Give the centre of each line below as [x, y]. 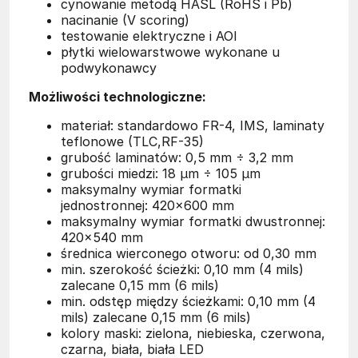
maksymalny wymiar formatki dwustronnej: [193, 221]
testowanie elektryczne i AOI [149, 36]
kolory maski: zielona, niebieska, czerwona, [193, 333]
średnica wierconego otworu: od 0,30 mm [189, 253]
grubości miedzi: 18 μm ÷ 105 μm [161, 173]
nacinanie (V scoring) [125, 20]
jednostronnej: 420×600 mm [147, 205]
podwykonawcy [109, 68]
